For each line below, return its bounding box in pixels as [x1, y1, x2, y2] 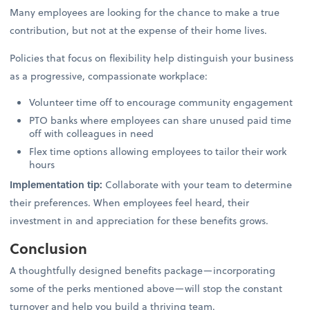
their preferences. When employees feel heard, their [10, 194, 250, 210]
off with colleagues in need [29, 125, 157, 140]
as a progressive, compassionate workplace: [10, 69, 211, 84]
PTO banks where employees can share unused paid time [29, 112, 292, 127]
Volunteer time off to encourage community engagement [29, 94, 296, 109]
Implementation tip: [10, 176, 103, 192]
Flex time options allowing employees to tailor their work [29, 143, 287, 158]
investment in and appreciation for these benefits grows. [10, 212, 272, 228]
